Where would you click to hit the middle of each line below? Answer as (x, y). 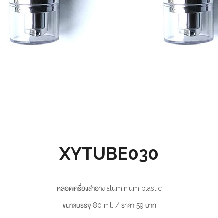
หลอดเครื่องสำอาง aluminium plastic (109, 188)
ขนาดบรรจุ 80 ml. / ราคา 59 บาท (109, 205)
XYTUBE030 (109, 154)
